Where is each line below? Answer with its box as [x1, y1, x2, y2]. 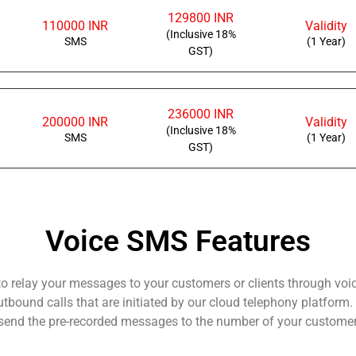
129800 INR [168, 10, 234, 26]
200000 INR [42, 114, 109, 130]
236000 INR [168, 106, 234, 122]
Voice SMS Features [45, 223, 311, 258]
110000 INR [42, 18, 109, 34]
